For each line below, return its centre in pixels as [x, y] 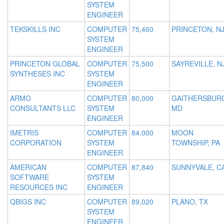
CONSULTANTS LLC [43, 108]
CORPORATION [36, 143]
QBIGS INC [28, 202]
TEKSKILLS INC [35, 29]
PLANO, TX [190, 202]
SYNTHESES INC [37, 74]
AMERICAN [28, 167]
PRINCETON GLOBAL [45, 64]
